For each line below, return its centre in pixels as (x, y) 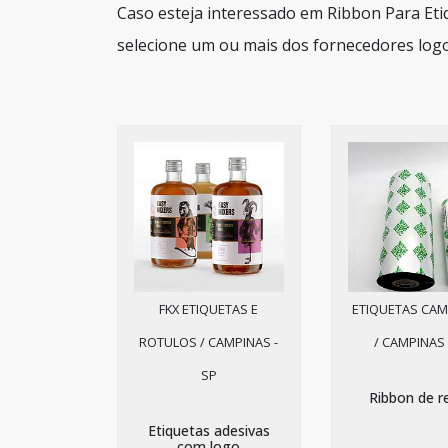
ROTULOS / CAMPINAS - (209, 342)
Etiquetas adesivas (208, 430)
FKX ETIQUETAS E (209, 309)
